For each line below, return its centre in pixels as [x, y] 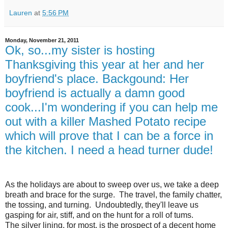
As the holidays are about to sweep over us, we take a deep [112, 184]
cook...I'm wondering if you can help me [111, 107]
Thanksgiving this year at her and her [105, 65]
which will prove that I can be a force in [109, 136]
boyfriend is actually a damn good [95, 93]
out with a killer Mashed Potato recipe [106, 122]
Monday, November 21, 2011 [42, 40]
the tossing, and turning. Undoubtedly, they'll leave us [102, 205]
